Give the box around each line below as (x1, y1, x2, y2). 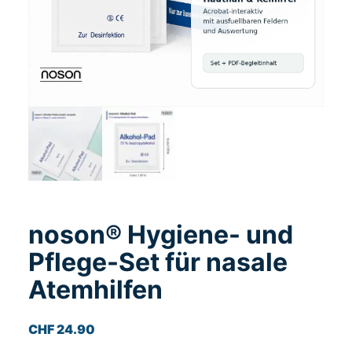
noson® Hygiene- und (28, 219, 293, 250)
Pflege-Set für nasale (28, 247, 288, 277)
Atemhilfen (28, 274, 163, 305)
